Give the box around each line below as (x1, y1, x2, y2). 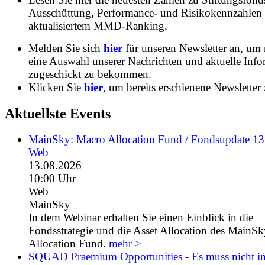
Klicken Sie (28, 80, 84, 93)
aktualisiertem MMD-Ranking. (28, 19, 167, 32)
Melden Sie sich (28, 41, 104, 54)
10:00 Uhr (28, 172, 76, 185)
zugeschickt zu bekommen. (28, 67, 151, 80)
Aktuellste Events (5, 105, 111, 121)
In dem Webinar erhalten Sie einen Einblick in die (28, 211, 253, 224)
